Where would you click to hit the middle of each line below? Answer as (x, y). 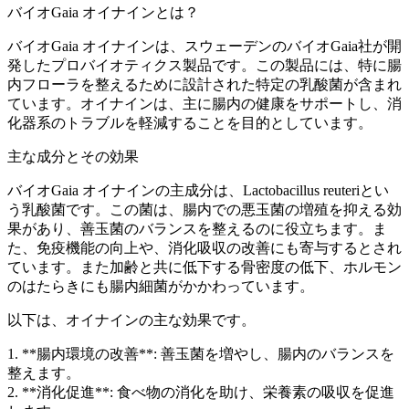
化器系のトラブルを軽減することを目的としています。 (190, 122)
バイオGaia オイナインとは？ (103, 12)
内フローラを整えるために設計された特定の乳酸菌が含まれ (204, 84)
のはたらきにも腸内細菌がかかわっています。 (161, 286)
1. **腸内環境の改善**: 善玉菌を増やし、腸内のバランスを (201, 353)
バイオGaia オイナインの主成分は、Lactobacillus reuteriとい (198, 190)
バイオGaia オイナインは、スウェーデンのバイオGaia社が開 (204, 46)
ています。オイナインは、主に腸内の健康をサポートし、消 (204, 103)
